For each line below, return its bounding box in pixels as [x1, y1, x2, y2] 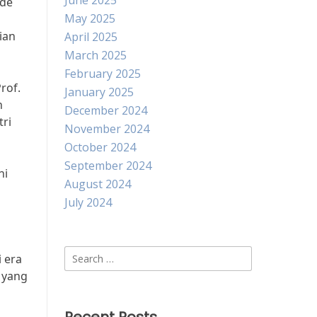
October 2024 [64, 139, 136, 155]
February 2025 [64, 66, 141, 81]
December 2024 [64, 103, 147, 118]
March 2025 [64, 47, 127, 63]
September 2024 [64, 158, 151, 173]
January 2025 [64, 84, 134, 100]
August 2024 [64, 176, 131, 192]
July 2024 [64, 195, 112, 210]
